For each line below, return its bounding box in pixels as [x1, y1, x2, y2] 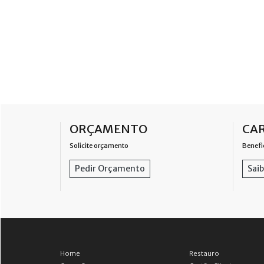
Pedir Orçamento [75, 163, 145, 174]
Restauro [189, 249, 220, 258]
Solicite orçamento [70, 141, 128, 150]
